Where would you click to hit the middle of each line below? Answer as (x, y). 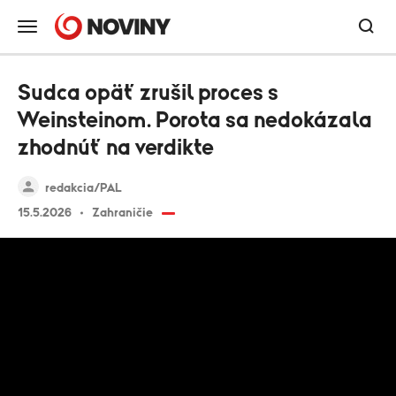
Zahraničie (122, 213)
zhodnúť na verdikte (116, 148)
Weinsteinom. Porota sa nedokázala (195, 121)
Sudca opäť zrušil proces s (148, 93)
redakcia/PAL (84, 188)
